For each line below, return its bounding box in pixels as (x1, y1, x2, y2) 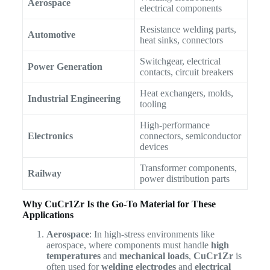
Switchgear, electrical (139, 55, 221, 66)
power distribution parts (139, 173, 230, 184)
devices (139, 141, 168, 152)
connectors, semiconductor (139, 130, 241, 141)
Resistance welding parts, (139, 24, 236, 34)
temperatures (46, 251, 101, 262)
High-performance (139, 119, 210, 130)
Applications (22, 209, 74, 220)
